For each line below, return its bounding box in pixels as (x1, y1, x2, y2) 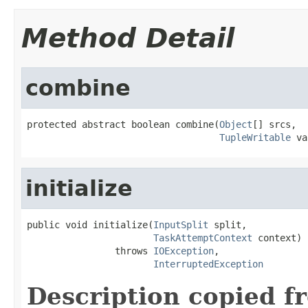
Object (219, 118, 252, 130)
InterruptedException (153, 258, 263, 269)
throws (27, 245, 153, 256)
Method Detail (21, 22, 234, 54)
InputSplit (153, 219, 208, 230)
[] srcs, (252, 118, 296, 130)
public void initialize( (27, 219, 153, 230)
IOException (153, 245, 214, 256)
